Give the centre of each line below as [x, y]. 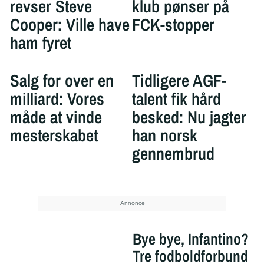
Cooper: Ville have [70, 25]
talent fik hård [176, 99]
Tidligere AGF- [179, 81]
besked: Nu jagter [189, 117]
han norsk [165, 136]
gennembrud [173, 154]
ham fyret [40, 43]
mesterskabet [54, 136]
